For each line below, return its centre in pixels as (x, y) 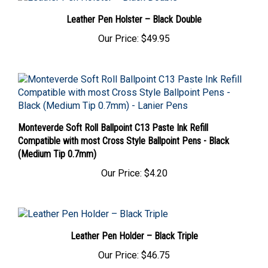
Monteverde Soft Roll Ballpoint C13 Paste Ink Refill (113, 120)
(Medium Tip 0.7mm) (57, 147)
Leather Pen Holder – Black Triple (134, 229)
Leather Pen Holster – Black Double (134, 12)
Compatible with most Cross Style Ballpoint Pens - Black (124, 133)
